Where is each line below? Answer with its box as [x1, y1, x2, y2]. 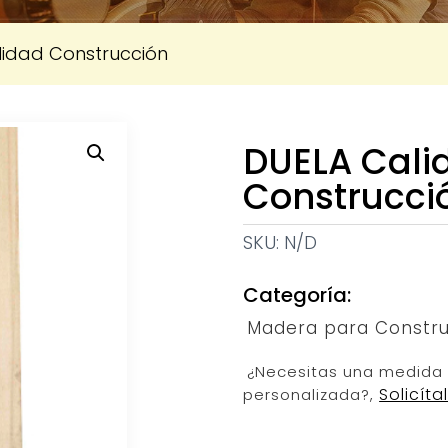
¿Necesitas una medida [247, 360, 444, 382]
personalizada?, [243, 383, 380, 405]
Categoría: [243, 280, 352, 309]
